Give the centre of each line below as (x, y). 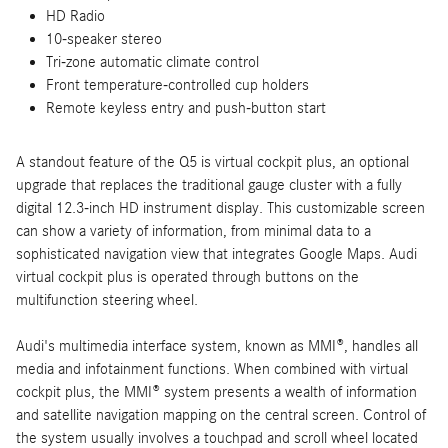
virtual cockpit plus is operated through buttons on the (187, 276)
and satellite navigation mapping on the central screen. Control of (221, 414)
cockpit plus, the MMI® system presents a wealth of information (216, 391)
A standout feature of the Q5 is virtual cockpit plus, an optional (212, 161)
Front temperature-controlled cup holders (177, 84)
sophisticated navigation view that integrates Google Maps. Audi (216, 253)
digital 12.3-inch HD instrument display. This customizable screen (220, 207)
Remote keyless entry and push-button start (186, 107)
